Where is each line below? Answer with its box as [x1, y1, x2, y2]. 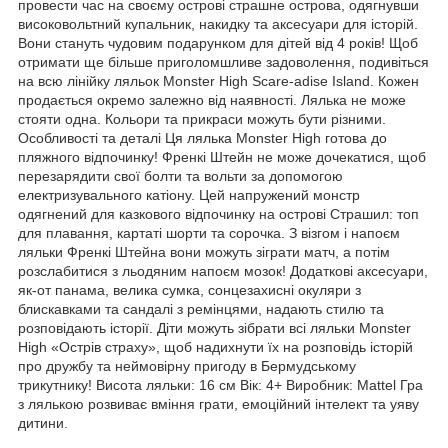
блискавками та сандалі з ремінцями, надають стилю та [18, 300, 384, 317]
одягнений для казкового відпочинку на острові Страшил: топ [18, 205, 419, 222]
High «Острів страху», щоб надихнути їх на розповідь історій [18, 338, 413, 355]
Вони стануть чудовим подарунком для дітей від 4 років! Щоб [18, 34, 418, 51]
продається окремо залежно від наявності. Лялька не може [18, 91, 406, 108]
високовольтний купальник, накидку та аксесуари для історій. [18, 15, 418, 32]
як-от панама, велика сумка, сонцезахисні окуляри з [18, 281, 361, 298]
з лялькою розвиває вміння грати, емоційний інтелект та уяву [18, 395, 419, 412]
